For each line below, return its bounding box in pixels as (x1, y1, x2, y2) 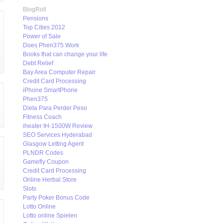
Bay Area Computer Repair (23, 69, 96, 76)
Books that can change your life (23, 51, 108, 58)
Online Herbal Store (23, 176, 77, 183)
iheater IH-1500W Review (23, 122, 93, 129)
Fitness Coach (23, 113, 62, 120)
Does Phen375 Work (23, 42, 79, 49)
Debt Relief (23, 60, 53, 67)
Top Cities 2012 (23, 24, 65, 31)
